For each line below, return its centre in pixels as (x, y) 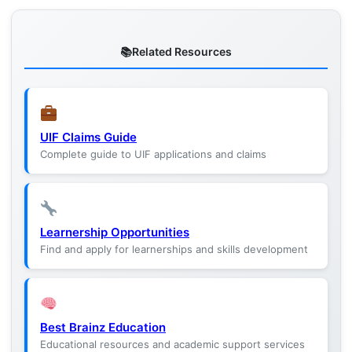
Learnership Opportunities (115, 232)
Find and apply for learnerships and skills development (174, 249)
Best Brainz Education (103, 327)
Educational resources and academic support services (172, 344)
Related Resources (182, 51)
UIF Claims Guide (88, 137)
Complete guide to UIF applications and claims (153, 154)
